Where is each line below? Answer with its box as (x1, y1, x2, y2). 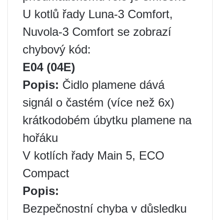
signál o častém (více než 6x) (23, 96, 174, 109)
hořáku (23, 131, 58, 144)
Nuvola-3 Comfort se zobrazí (23, 25, 171, 38)
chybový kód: (23, 43, 91, 56)
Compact (23, 166, 69, 180)
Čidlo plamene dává (59, 78, 165, 91)
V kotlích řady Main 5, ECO (23, 149, 165, 162)
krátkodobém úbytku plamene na (23, 113, 192, 127)
